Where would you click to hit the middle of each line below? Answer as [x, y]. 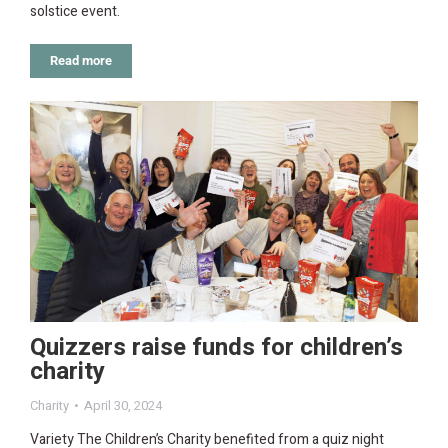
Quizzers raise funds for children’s [216, 348]
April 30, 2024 [123, 406]
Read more [81, 60]
